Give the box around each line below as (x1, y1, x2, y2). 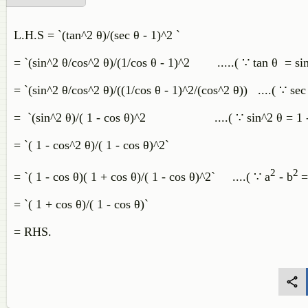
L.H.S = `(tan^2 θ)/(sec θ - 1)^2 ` (14, 28, 180, 42)
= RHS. (14, 225, 52, 239)
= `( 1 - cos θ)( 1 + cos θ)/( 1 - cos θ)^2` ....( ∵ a (14, 170, 270, 184)
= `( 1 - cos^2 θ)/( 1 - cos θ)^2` (14, 138, 210, 152)
